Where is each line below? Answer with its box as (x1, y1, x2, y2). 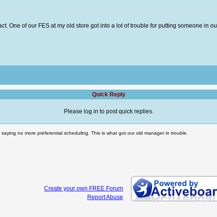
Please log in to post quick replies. (63, 108, 154, 115)
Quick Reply (92, 91, 125, 98)
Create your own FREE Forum (44, 185, 123, 192)
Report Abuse (87, 194, 123, 201)
